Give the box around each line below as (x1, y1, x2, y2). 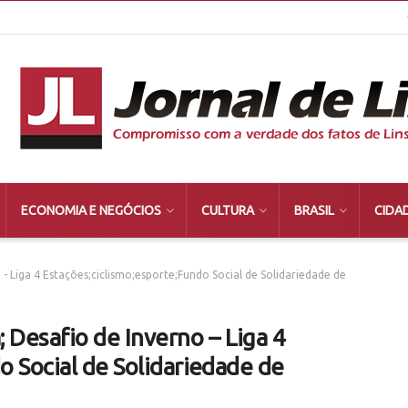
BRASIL (293, 203, 334, 218)
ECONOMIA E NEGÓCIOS (20, 203, 161, 218)
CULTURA (200, 203, 254, 218)
